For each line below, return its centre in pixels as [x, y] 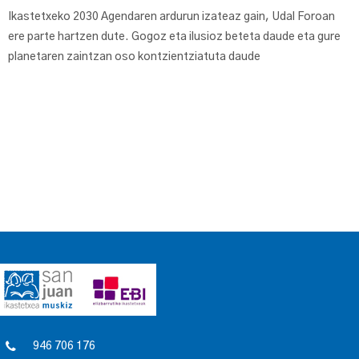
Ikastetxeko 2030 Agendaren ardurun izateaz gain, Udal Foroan [171, 17]
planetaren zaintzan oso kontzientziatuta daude [134, 57]
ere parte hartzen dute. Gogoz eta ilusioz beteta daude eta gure [174, 37]
